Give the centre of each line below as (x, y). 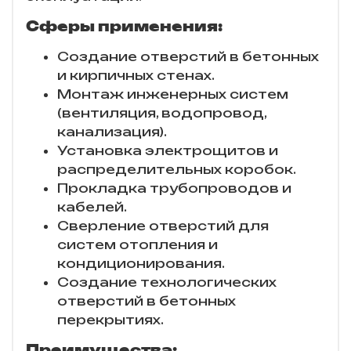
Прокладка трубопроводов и (174, 188)
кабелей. (92, 207)
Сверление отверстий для (163, 226)
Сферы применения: (124, 26)
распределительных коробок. (177, 170)
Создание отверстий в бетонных (188, 57)
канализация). (112, 132)
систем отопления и (138, 245)
